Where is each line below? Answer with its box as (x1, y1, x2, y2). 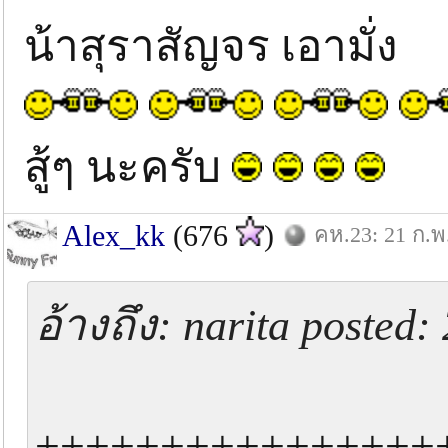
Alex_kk (62, 219, 165, 252)
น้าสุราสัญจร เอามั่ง (24, 22, 398, 71)
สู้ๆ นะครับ (24, 143, 232, 192)
